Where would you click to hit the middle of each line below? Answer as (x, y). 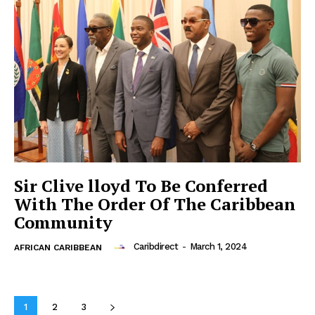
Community (63, 222)
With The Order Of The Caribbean (155, 204)
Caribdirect (155, 247)
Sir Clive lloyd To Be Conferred (141, 185)
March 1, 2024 (218, 247)
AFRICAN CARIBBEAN (58, 247)
